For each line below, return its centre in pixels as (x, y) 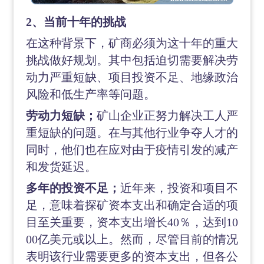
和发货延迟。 (61, 167)
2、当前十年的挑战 (76, 22)
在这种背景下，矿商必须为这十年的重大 (132, 43)
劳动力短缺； (61, 115)
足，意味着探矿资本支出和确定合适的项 (132, 205)
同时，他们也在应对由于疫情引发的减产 (132, 150)
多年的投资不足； (73, 188)
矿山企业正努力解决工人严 (167, 115)
